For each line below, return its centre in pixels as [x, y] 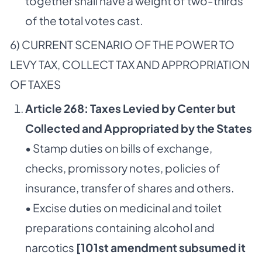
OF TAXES [35, 84]
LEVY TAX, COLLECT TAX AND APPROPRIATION [130, 64]
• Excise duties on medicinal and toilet [123, 207]
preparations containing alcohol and [120, 227]
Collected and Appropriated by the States [138, 128]
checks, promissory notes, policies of [123, 168]
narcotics [50, 247]
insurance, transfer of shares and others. [129, 187]
